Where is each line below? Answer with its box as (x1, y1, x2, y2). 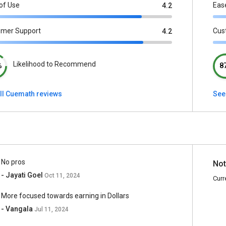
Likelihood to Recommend (13, 60, 96, 68)
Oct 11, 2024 (44, 172, 80, 179)
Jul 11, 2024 (34, 206, 69, 213)
